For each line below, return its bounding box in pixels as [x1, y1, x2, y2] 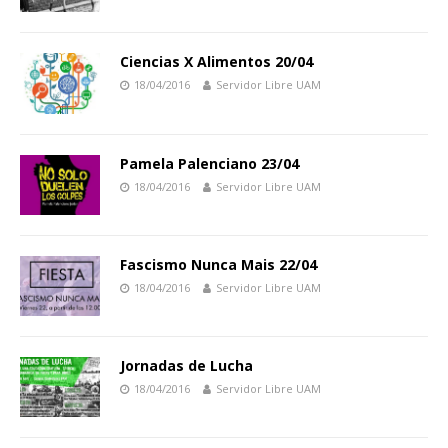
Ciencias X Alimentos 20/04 [120, 52, 313, 72]
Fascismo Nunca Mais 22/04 [120, 254, 317, 274]
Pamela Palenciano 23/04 [120, 153, 299, 173]
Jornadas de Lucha [120, 355, 253, 375]
